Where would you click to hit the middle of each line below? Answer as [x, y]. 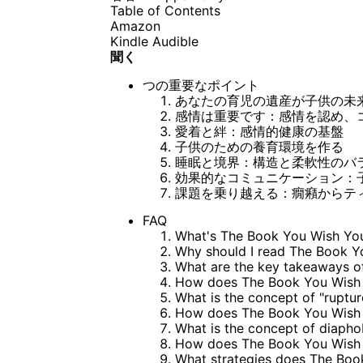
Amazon [135, 26]
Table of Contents [165, 10]
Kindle [129, 41]
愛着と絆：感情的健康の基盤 [259, 131]
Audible [175, 41]
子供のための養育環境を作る [259, 146]
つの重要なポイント [201, 85]
